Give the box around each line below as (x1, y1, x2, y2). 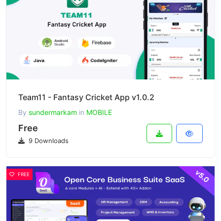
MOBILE (86, 108, 112, 116)
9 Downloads (27, 137, 69, 145)
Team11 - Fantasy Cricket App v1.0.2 (18, 92, 154, 102)
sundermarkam (29, 108, 77, 116)
